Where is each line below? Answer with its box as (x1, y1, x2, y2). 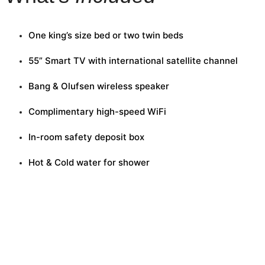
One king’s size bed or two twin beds (28, 30, 183, 41)
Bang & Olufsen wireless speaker (28, 80, 169, 92)
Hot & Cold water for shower (28, 157, 150, 169)
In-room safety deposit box (28, 131, 144, 143)
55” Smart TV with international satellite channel (28, 55, 238, 67)
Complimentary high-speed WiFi (28, 106, 166, 118)
